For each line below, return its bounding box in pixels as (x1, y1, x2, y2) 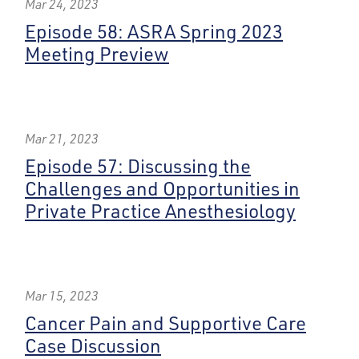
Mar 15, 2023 (25, 288, 99, 304)
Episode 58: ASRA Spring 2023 (25, 19, 283, 43)
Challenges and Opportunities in (25, 176, 300, 200)
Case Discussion (25, 333, 161, 357)
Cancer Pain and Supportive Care (25, 311, 306, 335)
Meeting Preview (25, 42, 169, 66)
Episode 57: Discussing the (25, 154, 251, 178)
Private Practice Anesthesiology (25, 199, 296, 223)
